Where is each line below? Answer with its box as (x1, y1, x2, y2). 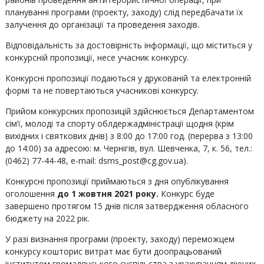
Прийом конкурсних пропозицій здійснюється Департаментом (5, 105, 254, 117)
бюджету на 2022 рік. (5, 213, 90, 224)
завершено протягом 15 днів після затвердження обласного (5, 200, 249, 212)
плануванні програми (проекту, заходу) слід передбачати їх (5, 6, 243, 18)
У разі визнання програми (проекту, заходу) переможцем (5, 233, 235, 245)
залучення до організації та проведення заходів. (5, 19, 199, 30)
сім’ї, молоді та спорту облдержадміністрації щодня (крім (5, 118, 234, 129)
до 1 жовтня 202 (57, 188, 128, 199)
